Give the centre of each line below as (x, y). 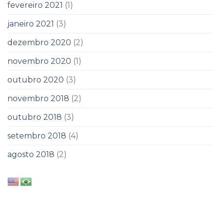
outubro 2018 (35, 117)
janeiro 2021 (31, 24)
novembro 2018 (38, 98)
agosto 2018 (31, 154)
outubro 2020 (36, 80)
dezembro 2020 (39, 42)
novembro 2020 (39, 61)
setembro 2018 (37, 136)
